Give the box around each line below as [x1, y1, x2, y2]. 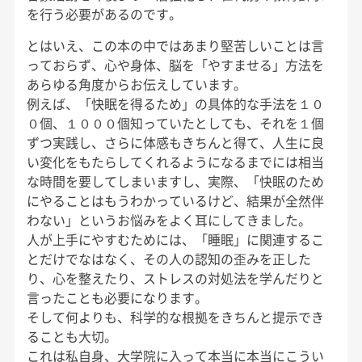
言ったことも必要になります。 [26, 287, 208, 307]
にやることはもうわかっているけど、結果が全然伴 [26, 190, 324, 210]
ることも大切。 [26, 326, 117, 346]
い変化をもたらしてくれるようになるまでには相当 [26, 151, 324, 171]
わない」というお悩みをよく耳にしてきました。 [26, 209, 311, 229]
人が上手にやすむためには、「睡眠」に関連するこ [26, 229, 324, 249]
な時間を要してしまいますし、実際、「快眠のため [26, 170, 324, 191]
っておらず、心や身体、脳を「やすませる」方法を [26, 54, 324, 74]
